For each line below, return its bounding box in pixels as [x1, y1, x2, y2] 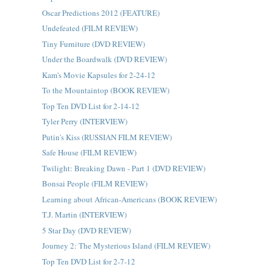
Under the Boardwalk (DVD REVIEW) [41, 54, 167, 65]
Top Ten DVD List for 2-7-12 [41, 255, 135, 267]
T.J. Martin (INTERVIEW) [41, 209, 127, 220]
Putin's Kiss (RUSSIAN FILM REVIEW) [41, 131, 172, 143]
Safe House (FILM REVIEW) [41, 147, 136, 158]
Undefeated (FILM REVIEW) [41, 23, 138, 34]
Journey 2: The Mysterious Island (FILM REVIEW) [41, 240, 210, 251]
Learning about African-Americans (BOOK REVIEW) [41, 193, 217, 205]
